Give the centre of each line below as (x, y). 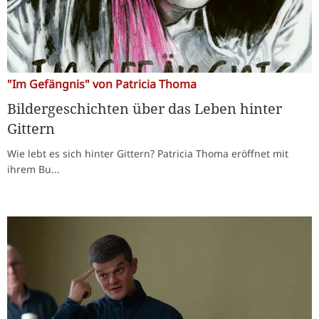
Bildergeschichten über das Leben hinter (145, 109)
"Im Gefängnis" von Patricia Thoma (102, 84)
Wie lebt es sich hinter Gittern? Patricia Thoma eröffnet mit (148, 153)
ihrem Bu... (33, 169)
